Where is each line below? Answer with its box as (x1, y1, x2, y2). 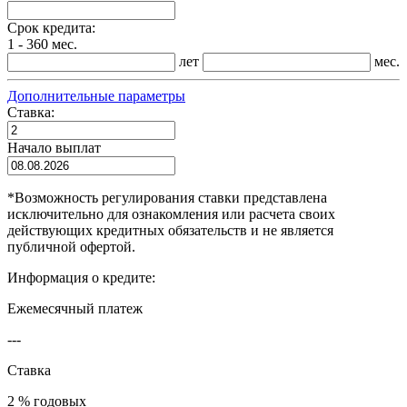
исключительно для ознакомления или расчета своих (7, 205, 335, 222)
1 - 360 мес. (7, 35, 77, 52)
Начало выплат (7, 139, 101, 155)
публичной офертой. (7, 238, 135, 254)
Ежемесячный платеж (7, 300, 143, 316)
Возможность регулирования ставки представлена (15, 189, 327, 205)
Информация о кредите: (7, 269, 155, 285)
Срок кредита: (7, 19, 95, 35)
